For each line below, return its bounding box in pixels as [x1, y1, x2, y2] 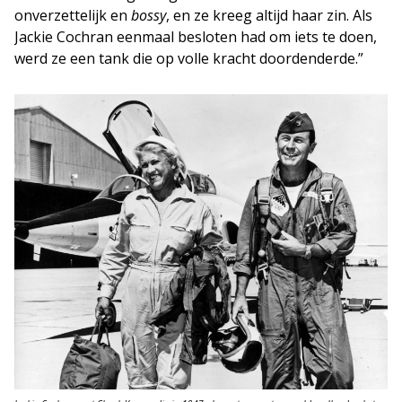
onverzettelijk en [14, 4, 131, 25]
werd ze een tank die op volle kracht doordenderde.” [14, 48, 363, 68]
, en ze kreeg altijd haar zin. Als [166, 4, 372, 25]
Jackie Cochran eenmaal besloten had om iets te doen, [14, 26, 377, 47]
